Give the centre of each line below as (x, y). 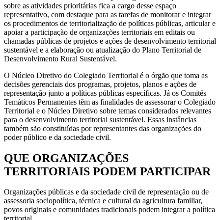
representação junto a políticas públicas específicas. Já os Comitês (105, 93)
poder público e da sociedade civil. (57, 137)
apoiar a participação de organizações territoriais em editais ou (99, 32)
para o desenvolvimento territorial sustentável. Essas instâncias (100, 119)
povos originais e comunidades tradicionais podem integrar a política (110, 210)
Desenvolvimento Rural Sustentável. (60, 58)
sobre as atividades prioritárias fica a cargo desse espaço (90, 5)
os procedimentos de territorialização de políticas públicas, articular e (110, 23)
